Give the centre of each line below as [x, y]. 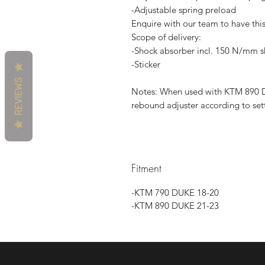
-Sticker [146, 64]
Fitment [146, 168]
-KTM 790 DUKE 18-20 [175, 192]
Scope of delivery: [166, 37]
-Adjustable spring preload [184, 9]
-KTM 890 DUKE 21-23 [175, 205]
